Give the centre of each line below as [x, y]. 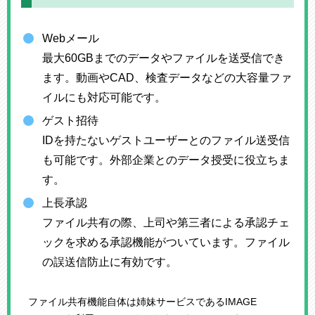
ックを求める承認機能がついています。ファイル [166, 242]
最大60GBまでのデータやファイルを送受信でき [163, 58]
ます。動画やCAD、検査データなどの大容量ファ [167, 77]
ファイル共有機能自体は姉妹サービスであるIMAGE [142, 301]
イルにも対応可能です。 [104, 97]
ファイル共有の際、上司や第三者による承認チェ [166, 222]
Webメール [71, 38]
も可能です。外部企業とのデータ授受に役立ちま [166, 160]
